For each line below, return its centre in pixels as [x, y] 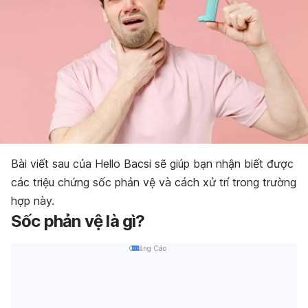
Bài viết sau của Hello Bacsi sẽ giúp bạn [112, 163]
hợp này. [33, 200]
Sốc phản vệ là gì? [78, 221]
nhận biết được [255, 163]
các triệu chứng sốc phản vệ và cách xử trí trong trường [154, 182]
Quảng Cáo [147, 248]
